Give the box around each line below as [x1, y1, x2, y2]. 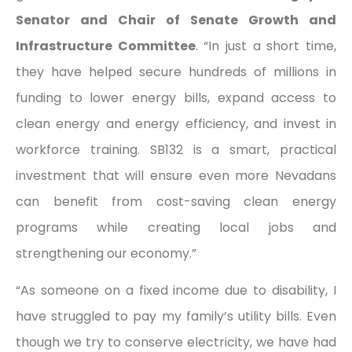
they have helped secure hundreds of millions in [16, 62, 336, 81]
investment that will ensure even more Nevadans [16, 166, 336, 185]
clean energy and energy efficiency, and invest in [16, 114, 336, 133]
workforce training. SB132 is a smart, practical [16, 140, 336, 159]
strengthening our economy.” [16, 244, 196, 262]
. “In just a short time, [195, 36, 337, 55]
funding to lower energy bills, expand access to [16, 88, 336, 107]
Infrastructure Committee [16, 36, 196, 55]
